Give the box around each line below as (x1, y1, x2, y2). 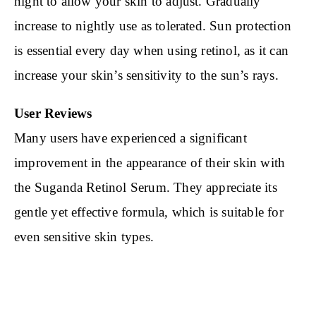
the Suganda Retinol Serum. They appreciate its (14, 180, 277, 195)
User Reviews (14, 106, 92, 121)
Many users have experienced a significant (14, 130, 247, 146)
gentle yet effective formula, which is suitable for (14, 205, 284, 220)
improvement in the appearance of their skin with (14, 155, 286, 171)
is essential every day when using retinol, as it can (14, 43, 288, 59)
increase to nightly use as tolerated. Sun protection (14, 18, 291, 34)
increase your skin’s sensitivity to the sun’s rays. (14, 68, 279, 83)
